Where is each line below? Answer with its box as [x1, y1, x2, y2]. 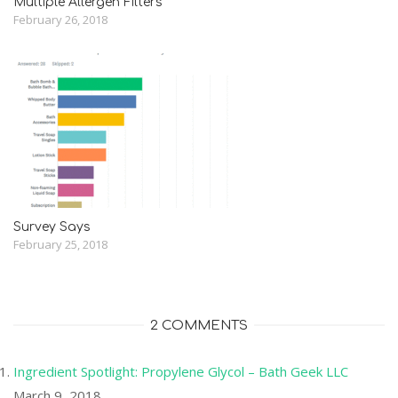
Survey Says [13, 220, 91, 234]
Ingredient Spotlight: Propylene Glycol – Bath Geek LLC [13, 362, 348, 380]
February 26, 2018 [13, 12, 107, 28]
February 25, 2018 [13, 236, 107, 252]
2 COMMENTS [150, 317, 248, 333]
